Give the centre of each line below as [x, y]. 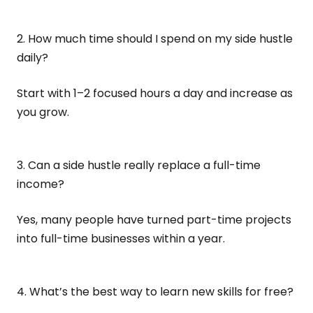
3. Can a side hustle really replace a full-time [139, 165]
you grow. [43, 112]
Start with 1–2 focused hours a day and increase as [155, 93]
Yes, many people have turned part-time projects [154, 220]
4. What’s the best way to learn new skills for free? [155, 292]
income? [41, 184]
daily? [32, 58]
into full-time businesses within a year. [121, 239]
